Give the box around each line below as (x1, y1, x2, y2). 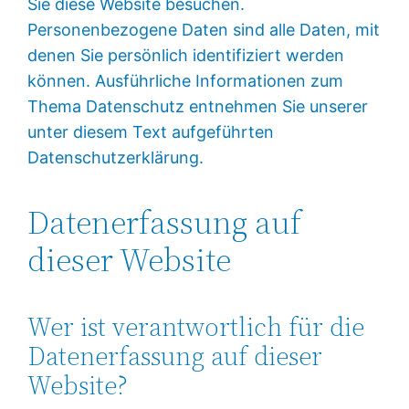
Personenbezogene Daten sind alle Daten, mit (27, 19, 381, 39)
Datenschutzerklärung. (27, 147, 204, 167)
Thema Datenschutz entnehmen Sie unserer (27, 96, 369, 116)
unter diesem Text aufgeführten (27, 121, 275, 142)
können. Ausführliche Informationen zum (27, 70, 344, 90)
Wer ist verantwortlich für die (27, 309, 365, 344)
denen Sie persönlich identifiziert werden (27, 45, 345, 65)
